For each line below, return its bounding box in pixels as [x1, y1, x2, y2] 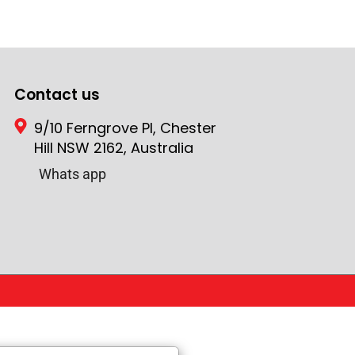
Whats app [39, 166, 107, 183]
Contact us [14, 84, 101, 106]
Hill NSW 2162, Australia [34, 138, 194, 158]
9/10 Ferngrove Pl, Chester [34, 118, 217, 139]
